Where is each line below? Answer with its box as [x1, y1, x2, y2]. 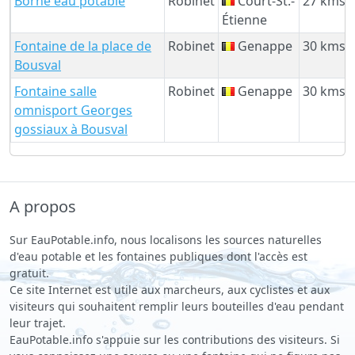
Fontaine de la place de [14, 36, 151, 55]
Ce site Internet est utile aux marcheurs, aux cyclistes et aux [10, 281, 330, 297]
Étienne [222, 10, 267, 29]
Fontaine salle [14, 82, 97, 100]
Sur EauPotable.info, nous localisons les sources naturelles [10, 231, 322, 247]
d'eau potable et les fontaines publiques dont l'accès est [10, 248, 307, 264]
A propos [10, 195, 76, 217]
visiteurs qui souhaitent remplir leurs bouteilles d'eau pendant [10, 298, 344, 314]
